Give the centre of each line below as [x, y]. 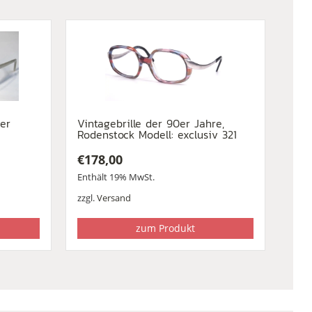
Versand [114, 197]
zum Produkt [165, 228]
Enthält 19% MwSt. [116, 177]
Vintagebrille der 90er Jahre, [150, 123]
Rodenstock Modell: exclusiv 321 [157, 134]
